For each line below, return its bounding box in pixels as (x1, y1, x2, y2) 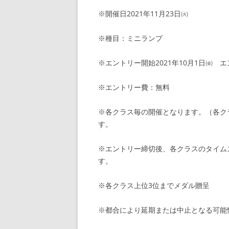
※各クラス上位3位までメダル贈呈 (98, 180, 210, 190)
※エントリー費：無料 (98, 82, 170, 92)
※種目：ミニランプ (98, 33, 163, 43)
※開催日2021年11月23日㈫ (98, 9, 188, 18)
